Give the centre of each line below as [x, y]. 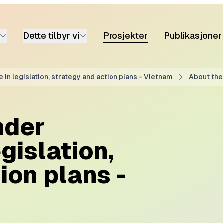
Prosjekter [125, 36]
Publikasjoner [193, 36]
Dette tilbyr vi [51, 36]
